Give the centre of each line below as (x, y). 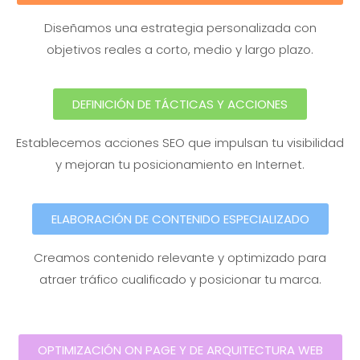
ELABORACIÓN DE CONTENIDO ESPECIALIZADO (180, 219)
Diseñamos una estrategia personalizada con (180, 28)
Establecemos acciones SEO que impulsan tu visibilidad (180, 143)
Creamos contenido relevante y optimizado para (180, 258)
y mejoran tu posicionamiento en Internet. (180, 165)
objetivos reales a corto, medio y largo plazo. (180, 50)
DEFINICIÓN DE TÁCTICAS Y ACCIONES (180, 104)
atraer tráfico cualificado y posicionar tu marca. (180, 280)
